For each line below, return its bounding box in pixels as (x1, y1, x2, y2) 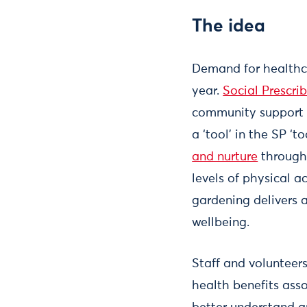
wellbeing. (192, 216, 250, 229)
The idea (192, 17, 266, 36)
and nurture (192, 150, 258, 163)
